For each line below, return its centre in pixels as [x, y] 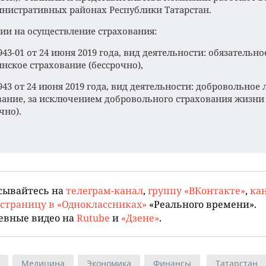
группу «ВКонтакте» [197, 190]
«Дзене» [140, 218]
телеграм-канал [104, 190]
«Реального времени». [202, 204]
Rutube [93, 218]
